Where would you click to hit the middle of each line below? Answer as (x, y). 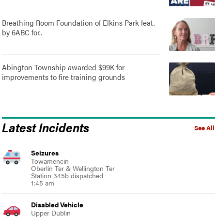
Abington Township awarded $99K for (63, 67)
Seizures (45, 152)
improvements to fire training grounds (64, 77)
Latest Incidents (46, 127)
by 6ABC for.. (22, 32)
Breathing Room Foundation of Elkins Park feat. (79, 22)
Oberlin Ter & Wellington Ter (73, 168)
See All (204, 128)
